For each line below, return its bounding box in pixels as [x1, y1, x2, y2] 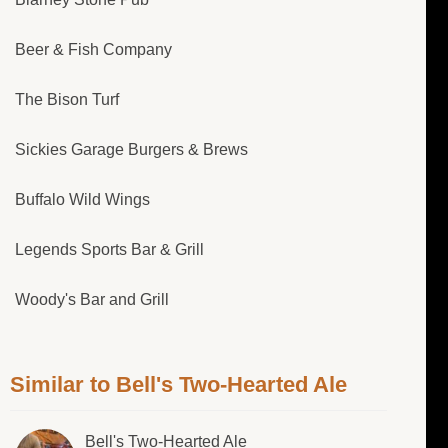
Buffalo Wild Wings [15, 191, 150, 209]
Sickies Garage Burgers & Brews [15, 141, 248, 159]
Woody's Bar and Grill [15, 291, 169, 309]
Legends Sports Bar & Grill [15, 241, 204, 259]
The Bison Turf [15, 91, 119, 109]
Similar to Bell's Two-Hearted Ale [10, 372, 347, 398]
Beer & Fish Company [15, 41, 172, 59]
